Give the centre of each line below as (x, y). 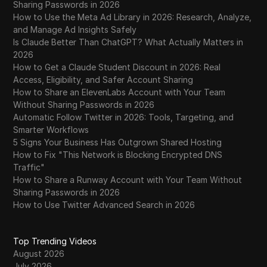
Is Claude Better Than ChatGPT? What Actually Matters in (128, 42)
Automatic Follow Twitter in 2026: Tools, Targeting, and (124, 117)
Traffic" (29, 167)
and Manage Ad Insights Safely (75, 30)
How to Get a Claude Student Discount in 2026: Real (117, 67)
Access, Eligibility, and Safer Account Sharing (103, 80)
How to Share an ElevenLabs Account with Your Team (119, 92)
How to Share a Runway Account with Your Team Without (128, 180)
